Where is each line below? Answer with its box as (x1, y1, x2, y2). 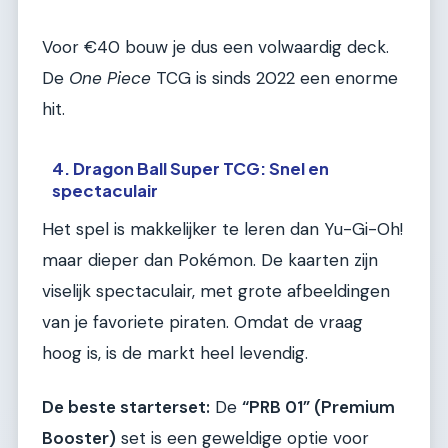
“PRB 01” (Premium (242, 395, 395, 418)
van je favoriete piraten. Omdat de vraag (42, 311, 363, 334)
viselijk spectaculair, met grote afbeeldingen (42, 280, 390, 303)
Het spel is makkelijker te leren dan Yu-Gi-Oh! (42, 218, 403, 241)
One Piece (69, 66, 151, 89)
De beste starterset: (42, 395, 210, 418)
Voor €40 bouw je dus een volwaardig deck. (42, 35, 389, 58)
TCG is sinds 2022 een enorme (151, 66, 398, 89)
